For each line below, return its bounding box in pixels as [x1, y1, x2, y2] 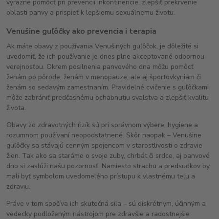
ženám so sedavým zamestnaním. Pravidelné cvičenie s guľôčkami [6, 82, 209, 92]
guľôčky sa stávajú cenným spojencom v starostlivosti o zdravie [6, 140, 203, 150]
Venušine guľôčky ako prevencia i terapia [6, 25, 157, 37]
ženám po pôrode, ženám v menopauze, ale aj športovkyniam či [6, 72, 201, 82]
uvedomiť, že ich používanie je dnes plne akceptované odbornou [6, 51, 205, 61]
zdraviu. [6, 181, 31, 191]
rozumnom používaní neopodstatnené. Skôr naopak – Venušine [6, 130, 202, 140]
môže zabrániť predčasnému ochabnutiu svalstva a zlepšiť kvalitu [6, 92, 209, 102]
